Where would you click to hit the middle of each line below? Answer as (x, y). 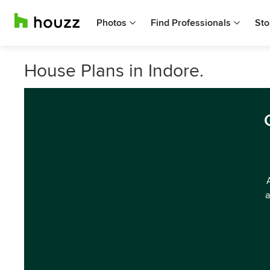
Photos (111, 23)
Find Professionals (191, 23)
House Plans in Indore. (114, 71)
